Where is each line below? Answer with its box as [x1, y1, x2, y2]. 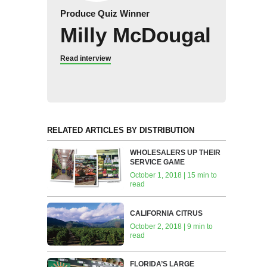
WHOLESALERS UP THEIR [130, 148, 221, 157]
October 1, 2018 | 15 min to [130, 170, 218, 179]
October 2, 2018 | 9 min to [130, 222, 213, 231]
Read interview [60, 54, 111, 63]
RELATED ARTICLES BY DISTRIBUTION [46, 126, 194, 135]
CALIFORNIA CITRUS [130, 209, 203, 218]
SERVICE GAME [130, 157, 185, 166]
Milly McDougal [60, 23, 211, 47]
